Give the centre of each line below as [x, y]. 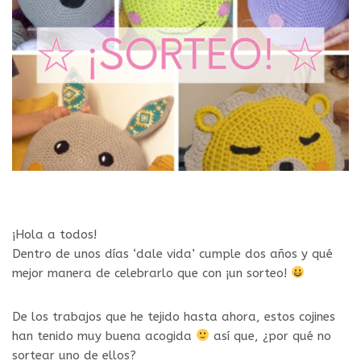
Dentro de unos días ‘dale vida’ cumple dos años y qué [172, 253]
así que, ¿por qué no [271, 336]
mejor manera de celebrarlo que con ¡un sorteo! [151, 273]
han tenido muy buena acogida [104, 336]
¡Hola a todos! [54, 234]
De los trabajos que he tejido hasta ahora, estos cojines [174, 316]
